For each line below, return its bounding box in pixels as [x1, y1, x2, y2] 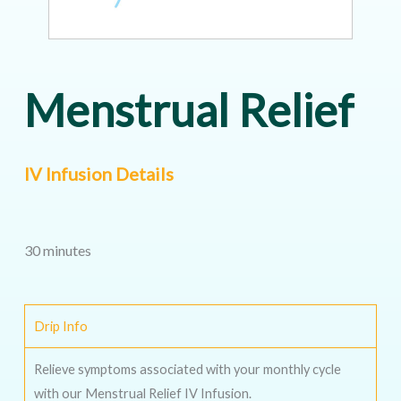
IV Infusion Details [23, 163, 174, 185]
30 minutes [23, 242, 91, 260]
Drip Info [33, 318, 88, 334]
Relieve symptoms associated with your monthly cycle [33, 361, 341, 377]
